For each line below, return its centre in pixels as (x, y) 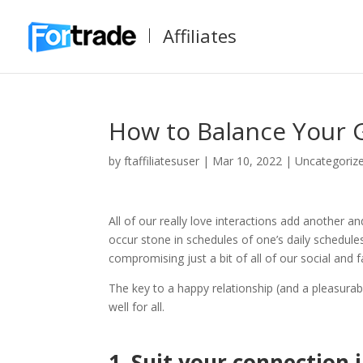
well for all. (137, 307)
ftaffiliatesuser (162, 161)
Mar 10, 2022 (248, 161)
